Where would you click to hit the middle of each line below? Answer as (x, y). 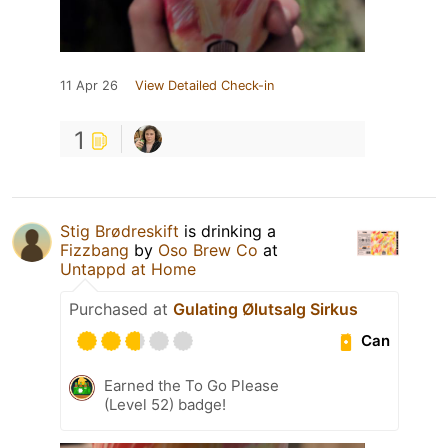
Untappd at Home (128, 268)
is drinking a (227, 230)
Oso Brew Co (208, 249)
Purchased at (121, 308)
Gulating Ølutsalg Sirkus (265, 308)
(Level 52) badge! (165, 404)
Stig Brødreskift (119, 230)
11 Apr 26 (89, 85)
